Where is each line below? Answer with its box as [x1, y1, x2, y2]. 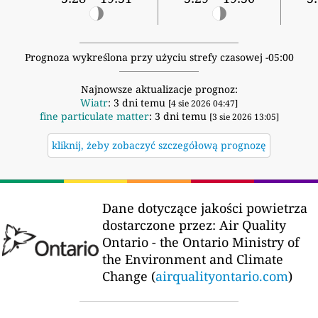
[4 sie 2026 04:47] [168, 97, 238, 110]
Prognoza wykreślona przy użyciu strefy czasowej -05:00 [24, 50, 294, 65]
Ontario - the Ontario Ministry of [102, 234, 300, 251]
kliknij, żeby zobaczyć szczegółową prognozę [52, 138, 266, 153]
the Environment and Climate [102, 251, 283, 268]
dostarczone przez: [102, 216, 216, 234]
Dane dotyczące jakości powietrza [102, 199, 307, 217]
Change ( [102, 268, 155, 285]
